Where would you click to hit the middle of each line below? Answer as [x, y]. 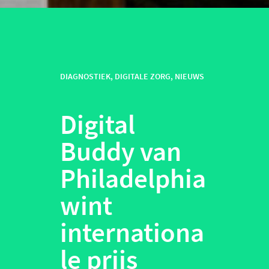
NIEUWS [189, 77]
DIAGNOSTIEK [85, 77]
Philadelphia [133, 179]
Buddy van [121, 152]
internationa [132, 233]
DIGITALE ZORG [143, 77]
